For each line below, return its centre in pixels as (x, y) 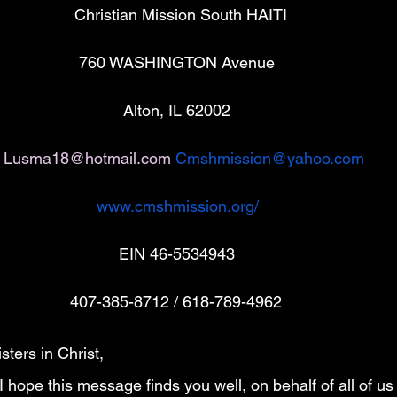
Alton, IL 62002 (177, 110)
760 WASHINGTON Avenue (179, 62)
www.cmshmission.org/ (178, 206)
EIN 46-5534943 (177, 254)
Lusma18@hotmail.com (87, 158)
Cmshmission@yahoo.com (270, 158)
